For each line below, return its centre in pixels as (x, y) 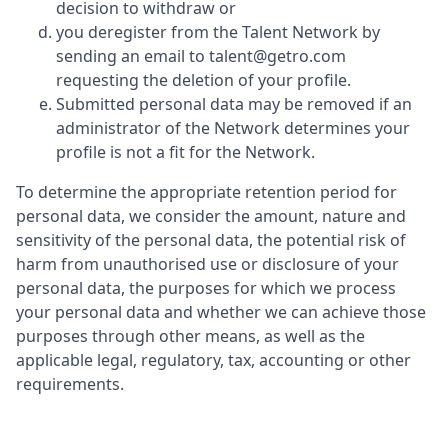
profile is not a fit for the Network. (185, 152)
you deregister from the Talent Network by (218, 32)
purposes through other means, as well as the (190, 336)
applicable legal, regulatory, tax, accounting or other (213, 360)
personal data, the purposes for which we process (206, 288)
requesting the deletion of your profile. (203, 80)
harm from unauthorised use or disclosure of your (207, 264)
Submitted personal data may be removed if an (234, 104)
